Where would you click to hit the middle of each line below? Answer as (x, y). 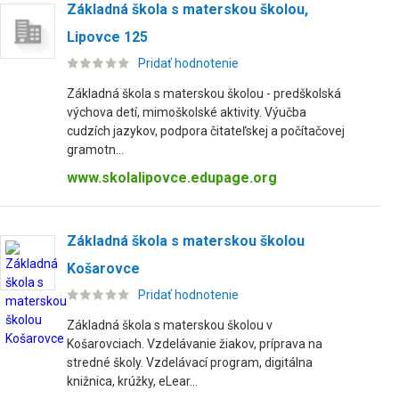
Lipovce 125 (107, 37)
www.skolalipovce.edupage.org (172, 178)
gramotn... (95, 150)
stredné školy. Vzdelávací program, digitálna (190, 362)
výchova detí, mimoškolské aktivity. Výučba (187, 112)
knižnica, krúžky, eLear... (132, 381)
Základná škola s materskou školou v (170, 325)
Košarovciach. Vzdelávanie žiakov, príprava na (195, 344)
